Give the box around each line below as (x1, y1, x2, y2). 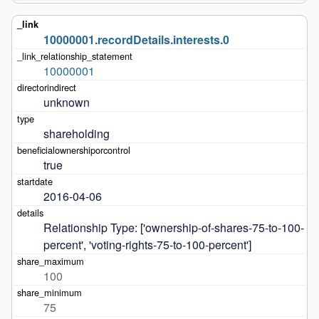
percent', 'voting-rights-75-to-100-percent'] (43, 236, 251, 253)
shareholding (43, 125, 110, 142)
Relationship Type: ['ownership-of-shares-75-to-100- (43, 219, 304, 236)
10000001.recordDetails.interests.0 (43, 31, 229, 48)
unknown (43, 94, 90, 111)
